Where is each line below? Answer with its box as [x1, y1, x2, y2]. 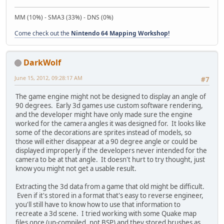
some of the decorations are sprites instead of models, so [15, 128, 191, 137]
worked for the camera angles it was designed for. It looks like [15, 119, 206, 128]
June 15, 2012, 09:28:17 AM [14, 73, 82, 81]
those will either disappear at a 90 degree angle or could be [15, 137, 197, 146]
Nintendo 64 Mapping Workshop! [71, 28, 169, 37]
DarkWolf [23, 56, 61, 68]
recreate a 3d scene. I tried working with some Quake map [15, 209, 196, 218]
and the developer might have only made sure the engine [15, 110, 192, 119]
